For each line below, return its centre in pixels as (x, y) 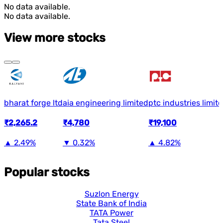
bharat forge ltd (33, 103)
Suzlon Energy (111, 194)
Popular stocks (47, 172)
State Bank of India (111, 204)
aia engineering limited (106, 103)
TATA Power (111, 213)
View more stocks (55, 38)
